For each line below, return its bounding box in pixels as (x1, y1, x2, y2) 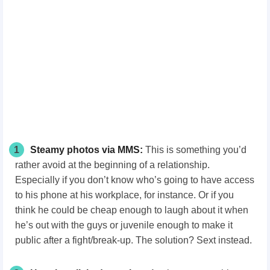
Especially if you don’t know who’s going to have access (15, 174, 254, 185)
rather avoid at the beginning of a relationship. (15, 159, 210, 170)
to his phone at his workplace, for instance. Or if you (15, 189, 234, 200)
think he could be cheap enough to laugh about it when (15, 204, 248, 215)
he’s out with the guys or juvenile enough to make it (15, 219, 233, 230)
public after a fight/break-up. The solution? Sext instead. (15, 234, 252, 245)
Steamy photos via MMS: (30, 144, 143, 155)
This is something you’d (143, 144, 246, 155)
